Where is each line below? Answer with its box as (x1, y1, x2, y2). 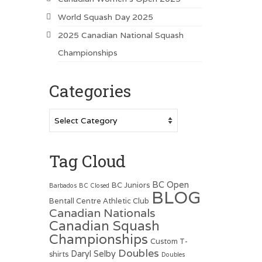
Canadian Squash (49, 216, 160, 234)
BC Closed (78, 181, 109, 189)
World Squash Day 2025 (57, 11, 153, 22)
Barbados (49, 181, 77, 189)
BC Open (151, 178, 189, 190)
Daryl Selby (70, 247, 116, 259)
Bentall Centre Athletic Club (49, 195, 149, 206)
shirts (49, 249, 68, 259)
